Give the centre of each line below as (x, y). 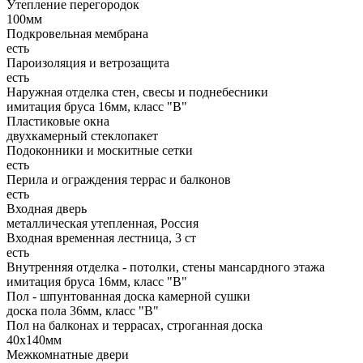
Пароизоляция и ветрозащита (88, 63)
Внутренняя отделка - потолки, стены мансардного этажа (166, 267)
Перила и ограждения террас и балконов (119, 180)
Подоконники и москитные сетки (100, 151)
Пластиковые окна (58, 122)
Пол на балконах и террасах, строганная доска (135, 326)
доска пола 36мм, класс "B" (83, 311)
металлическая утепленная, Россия (102, 224)
